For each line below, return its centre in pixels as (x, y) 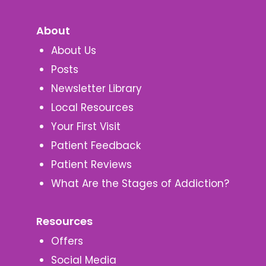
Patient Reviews (91, 165)
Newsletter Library (96, 89)
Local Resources (92, 108)
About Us (73, 51)
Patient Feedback (96, 146)
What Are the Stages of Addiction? (140, 184)
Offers (67, 241)
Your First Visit (85, 127)
